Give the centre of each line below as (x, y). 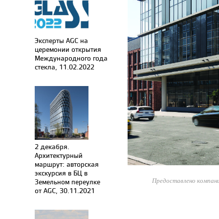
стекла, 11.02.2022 (65, 67)
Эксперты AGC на (61, 40)
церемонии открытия (68, 49)
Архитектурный (59, 155)
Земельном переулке (67, 182)
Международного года (71, 58)
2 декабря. (52, 146)
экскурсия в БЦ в (61, 173)
